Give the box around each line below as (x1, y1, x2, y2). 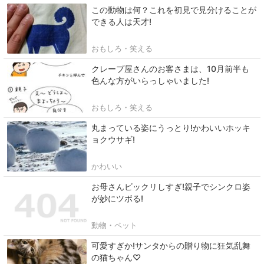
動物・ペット (91, 220, 137, 230)
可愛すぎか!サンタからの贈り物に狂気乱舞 (91, 240, 250, 251)
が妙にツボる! (91, 193, 143, 204)
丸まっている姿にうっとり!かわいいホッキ (91, 123, 250, 133)
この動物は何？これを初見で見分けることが (91, 5, 256, 15)
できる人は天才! (91, 16, 151, 27)
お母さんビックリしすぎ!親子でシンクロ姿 (91, 181, 250, 192)
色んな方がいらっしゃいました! (91, 75, 209, 86)
